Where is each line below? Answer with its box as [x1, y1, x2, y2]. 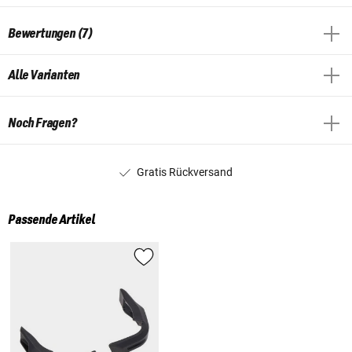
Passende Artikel [8, 213, 95, 228]
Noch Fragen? [8, 115, 77, 130]
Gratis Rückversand [137, 165, 233, 178]
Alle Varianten [8, 68, 80, 82]
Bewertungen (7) [8, 26, 93, 41]
